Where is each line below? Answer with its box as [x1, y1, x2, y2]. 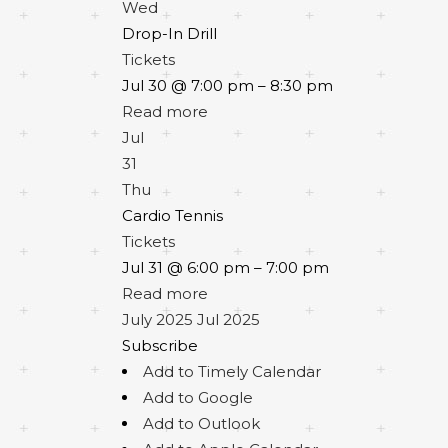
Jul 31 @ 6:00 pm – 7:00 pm [122, 258, 329, 277]
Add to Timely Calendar [143, 362, 321, 381]
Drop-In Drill [122, 24, 217, 43]
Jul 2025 [197, 310, 260, 329]
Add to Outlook [143, 414, 260, 433]
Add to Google [143, 388, 253, 407]
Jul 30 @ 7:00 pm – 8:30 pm [122, 76, 333, 95]
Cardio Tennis [122, 206, 223, 225]
